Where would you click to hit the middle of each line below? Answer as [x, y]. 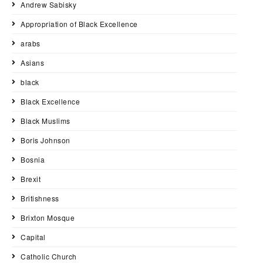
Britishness [40, 198]
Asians [32, 63]
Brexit [31, 179]
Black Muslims [45, 121]
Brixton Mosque [48, 218]
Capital [33, 237]
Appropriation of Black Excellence [79, 24]
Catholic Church [49, 257]
